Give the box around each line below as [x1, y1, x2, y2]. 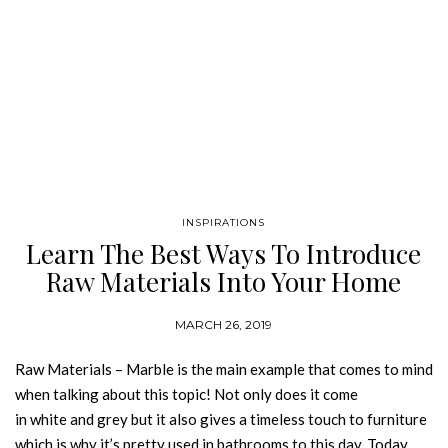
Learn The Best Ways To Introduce [26, 236, 422, 271]
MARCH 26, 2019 [175, 317, 273, 332]
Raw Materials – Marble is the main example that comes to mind [15, 360, 433, 378]
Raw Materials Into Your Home [46, 264, 402, 299]
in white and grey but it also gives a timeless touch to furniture [15, 410, 427, 428]
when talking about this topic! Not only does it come [15, 385, 358, 403]
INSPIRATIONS [182, 216, 266, 229]
